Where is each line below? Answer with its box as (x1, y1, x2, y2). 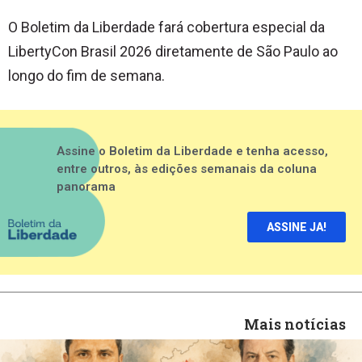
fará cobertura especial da (155, 19, 325, 36)
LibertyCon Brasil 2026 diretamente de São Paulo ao (8, 43, 338, 61)
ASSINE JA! (267, 220, 326, 234)
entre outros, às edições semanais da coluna (57, 161, 317, 176)
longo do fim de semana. (8, 67, 165, 85)
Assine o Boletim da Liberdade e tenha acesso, (57, 143, 328, 158)
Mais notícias (244, 314, 346, 334)
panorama (57, 179, 116, 194)
